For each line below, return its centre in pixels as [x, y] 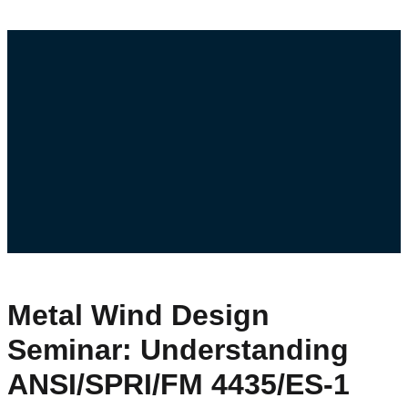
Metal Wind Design [138, 316]
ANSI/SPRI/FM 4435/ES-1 [178, 385]
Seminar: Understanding [178, 350]
